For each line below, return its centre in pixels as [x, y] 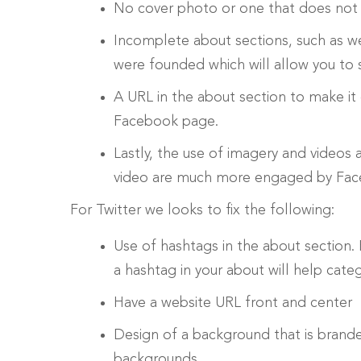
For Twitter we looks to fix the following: [202, 210]
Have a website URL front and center [233, 303]
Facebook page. [166, 121]
